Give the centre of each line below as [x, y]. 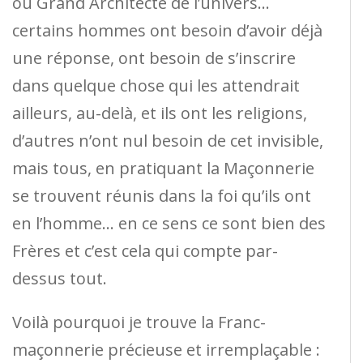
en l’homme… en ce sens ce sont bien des [169, 223]
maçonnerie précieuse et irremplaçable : [166, 349]
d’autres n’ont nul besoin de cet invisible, [168, 140]
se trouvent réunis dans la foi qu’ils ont [162, 195]
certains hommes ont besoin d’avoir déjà [167, 30]
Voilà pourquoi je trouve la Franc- [139, 322]
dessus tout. [60, 278]
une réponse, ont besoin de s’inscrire [154, 58]
